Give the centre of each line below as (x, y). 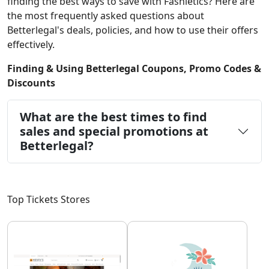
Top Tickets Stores (49, 199)
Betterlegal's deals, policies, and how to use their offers (133, 30)
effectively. (31, 44)
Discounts (31, 83)
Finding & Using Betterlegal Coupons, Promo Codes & (134, 68)
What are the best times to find (113, 116)
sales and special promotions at (114, 131)
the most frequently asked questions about (106, 15)
